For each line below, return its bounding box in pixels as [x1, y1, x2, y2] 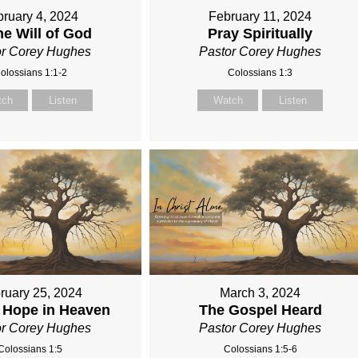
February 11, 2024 [209, 10, 312, 24]
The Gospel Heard [198, 301, 322, 318]
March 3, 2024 [220, 285, 301, 300]
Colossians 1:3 [228, 67, 293, 79]
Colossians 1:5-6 [223, 343, 297, 355]
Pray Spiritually [208, 26, 313, 42]
